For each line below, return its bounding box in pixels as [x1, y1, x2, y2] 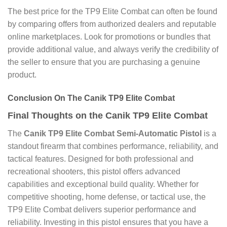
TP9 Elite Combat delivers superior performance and [8, 205, 196, 214]
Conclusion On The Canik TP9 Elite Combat [8, 94, 177, 103]
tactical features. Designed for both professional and [8, 155, 194, 164]
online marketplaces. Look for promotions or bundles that [8, 32, 210, 42]
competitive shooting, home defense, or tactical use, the [8, 193, 206, 202]
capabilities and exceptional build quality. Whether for [8, 180, 199, 189]
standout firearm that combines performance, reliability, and [8, 142, 218, 151]
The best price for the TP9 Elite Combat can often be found [8, 7, 217, 16]
